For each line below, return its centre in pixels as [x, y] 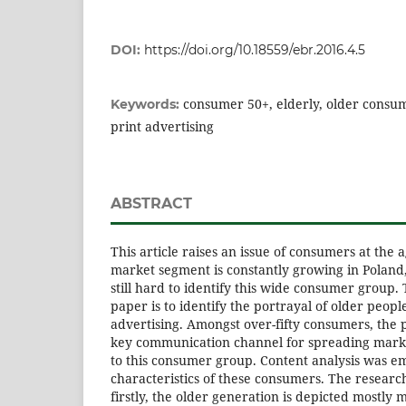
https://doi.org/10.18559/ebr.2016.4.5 [255, 49]
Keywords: [147, 104]
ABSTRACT [151, 203]
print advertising [162, 126]
